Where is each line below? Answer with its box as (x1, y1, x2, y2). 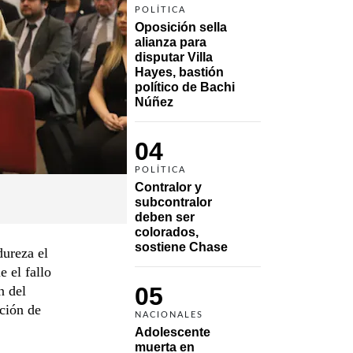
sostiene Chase (135, 240, 228, 254)
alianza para (135, 35, 206, 49)
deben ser (135, 210, 195, 224)
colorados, (135, 225, 199, 239)
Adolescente (135, 325, 210, 339)
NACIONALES (135, 310, 203, 319)
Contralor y (135, 180, 202, 194)
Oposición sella (135, 20, 227, 34)
